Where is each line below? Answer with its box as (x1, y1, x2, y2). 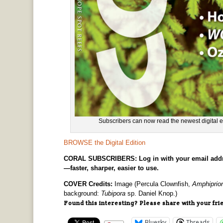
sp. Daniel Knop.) (125, 189, 177, 197)
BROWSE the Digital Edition (63, 138, 145, 146)
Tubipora (101, 189, 125, 197)
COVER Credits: (63, 180, 112, 188)
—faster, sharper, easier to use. (63, 164, 159, 172)
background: (63, 189, 101, 197)
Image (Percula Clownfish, (112, 180, 192, 188)
